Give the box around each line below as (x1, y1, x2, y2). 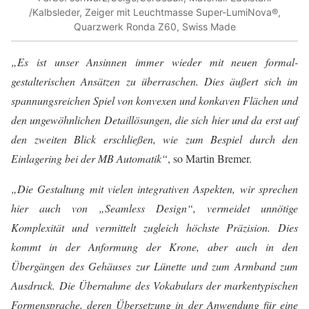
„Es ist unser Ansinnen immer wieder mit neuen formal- (11, 54, 298, 70)
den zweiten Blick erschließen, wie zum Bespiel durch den (11, 132, 298, 147)
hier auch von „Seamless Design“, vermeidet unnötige (11, 201, 298, 216)
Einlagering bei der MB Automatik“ (11, 151, 168, 166)
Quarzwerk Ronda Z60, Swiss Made (73, 20, 236, 32)
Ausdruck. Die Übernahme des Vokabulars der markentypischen (11, 278, 298, 293)
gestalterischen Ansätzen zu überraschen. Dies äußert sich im (11, 74, 298, 89)
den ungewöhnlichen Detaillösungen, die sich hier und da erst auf (11, 112, 298, 128)
